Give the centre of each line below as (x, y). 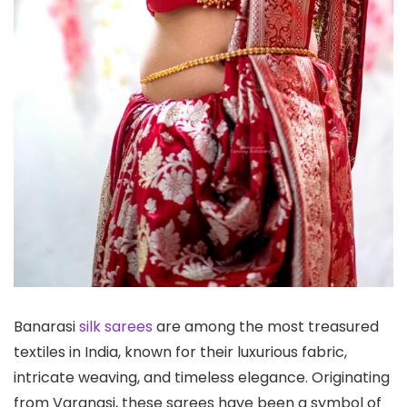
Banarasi (46, 327)
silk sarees (116, 327)
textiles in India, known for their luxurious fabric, (180, 352)
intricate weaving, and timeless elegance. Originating (202, 378)
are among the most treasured (266, 327)
